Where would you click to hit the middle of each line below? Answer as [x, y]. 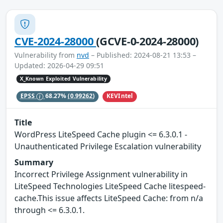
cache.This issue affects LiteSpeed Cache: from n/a [109, 198]
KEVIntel [120, 96]
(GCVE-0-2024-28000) [148, 41]
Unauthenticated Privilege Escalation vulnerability [108, 147]
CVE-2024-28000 [56, 41]
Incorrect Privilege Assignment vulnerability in [101, 174]
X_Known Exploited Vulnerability [63, 79]
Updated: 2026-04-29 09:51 [59, 65]
